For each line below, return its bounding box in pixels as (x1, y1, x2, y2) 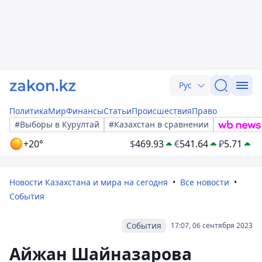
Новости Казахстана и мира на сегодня (9, 177, 168, 188)
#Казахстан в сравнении (109, 119, 209, 130)
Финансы (66, 105, 104, 116)
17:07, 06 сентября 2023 (171, 220, 253, 230)
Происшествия (132, 105, 192, 116)
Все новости (180, 177, 229, 188)
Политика (9, 105, 48, 116)
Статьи (104, 105, 132, 116)
